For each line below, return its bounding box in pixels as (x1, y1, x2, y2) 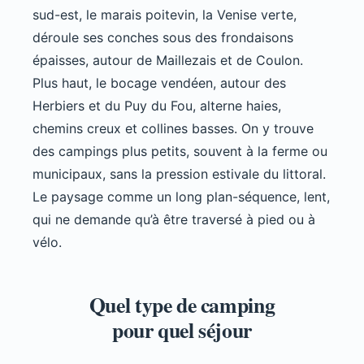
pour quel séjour (112, 314, 252, 346)
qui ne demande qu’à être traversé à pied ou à (32, 211, 315, 228)
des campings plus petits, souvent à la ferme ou (32, 143, 327, 160)
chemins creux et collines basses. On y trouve (32, 120, 314, 137)
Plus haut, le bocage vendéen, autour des (32, 75, 286, 92)
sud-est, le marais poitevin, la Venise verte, (32, 6, 297, 24)
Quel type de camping (89, 289, 275, 321)
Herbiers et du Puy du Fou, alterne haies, (32, 97, 281, 115)
